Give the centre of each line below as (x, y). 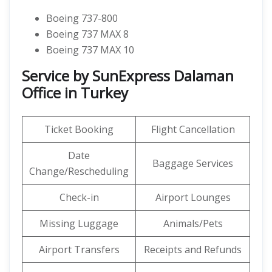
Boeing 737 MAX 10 (90, 50)
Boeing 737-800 (82, 18)
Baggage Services (193, 163)
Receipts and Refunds (193, 250)
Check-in (79, 197)
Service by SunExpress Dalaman (128, 76)
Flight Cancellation (193, 129)
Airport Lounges (193, 197)
